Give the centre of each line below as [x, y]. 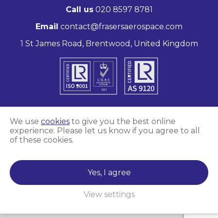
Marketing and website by [85, 133]
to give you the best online [123, 121]
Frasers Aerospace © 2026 [109, 142]
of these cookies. [42, 140]
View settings [109, 194]
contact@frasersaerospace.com [121, 26]
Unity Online [161, 133]
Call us [79, 9]
